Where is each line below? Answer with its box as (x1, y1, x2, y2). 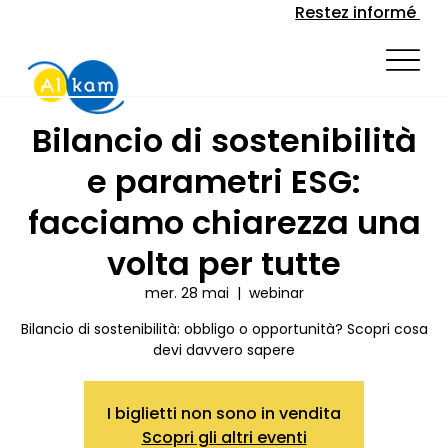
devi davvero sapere (153, 340, 295, 360)
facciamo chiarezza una (27, 200, 421, 245)
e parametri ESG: (87, 159, 361, 204)
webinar (248, 283, 304, 303)
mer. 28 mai (144, 283, 229, 303)
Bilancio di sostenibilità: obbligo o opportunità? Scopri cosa (20, 319, 428, 339)
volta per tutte (107, 241, 341, 286)
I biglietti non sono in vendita (107, 402, 341, 425)
